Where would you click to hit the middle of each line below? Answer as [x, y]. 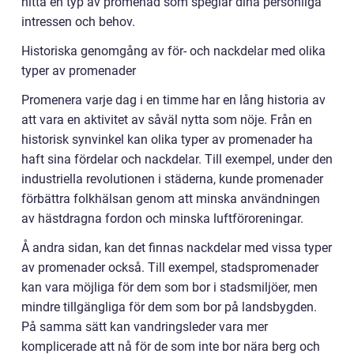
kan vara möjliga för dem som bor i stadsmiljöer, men [169, 287]
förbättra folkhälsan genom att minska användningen [171, 199]
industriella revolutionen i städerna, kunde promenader [172, 179]
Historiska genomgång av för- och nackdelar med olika [173, 51]
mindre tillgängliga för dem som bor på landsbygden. [169, 307]
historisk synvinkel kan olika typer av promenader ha [167, 139]
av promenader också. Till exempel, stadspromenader [170, 267]
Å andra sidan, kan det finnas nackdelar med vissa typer [177, 248]
